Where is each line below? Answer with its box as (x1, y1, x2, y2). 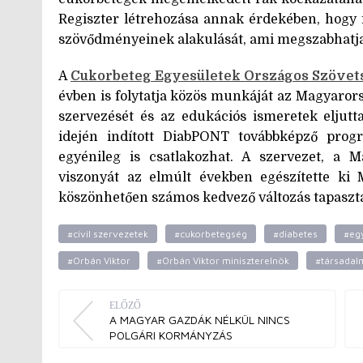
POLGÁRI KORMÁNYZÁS (109, 327, 236, 342)
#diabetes (273, 227, 318, 240)
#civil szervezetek (67, 227, 148, 240)
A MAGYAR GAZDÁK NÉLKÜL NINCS (109, 312, 290, 327)
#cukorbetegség (174, 227, 247, 240)
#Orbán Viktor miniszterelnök (156, 254, 289, 267)
